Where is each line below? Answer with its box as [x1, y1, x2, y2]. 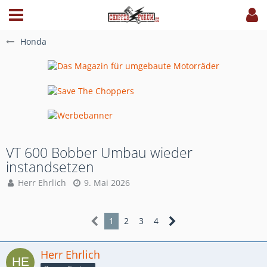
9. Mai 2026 [84, 176, 130, 188]
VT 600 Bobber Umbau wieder [6, 142, 193, 162]
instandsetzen [6, 157, 94, 176]
